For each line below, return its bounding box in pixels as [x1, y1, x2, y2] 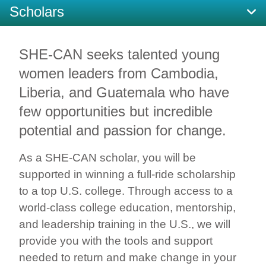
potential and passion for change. [19, 122, 226, 139]
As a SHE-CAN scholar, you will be [19, 151, 196, 164]
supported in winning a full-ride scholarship [19, 168, 236, 181]
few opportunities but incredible [19, 103, 213, 120]
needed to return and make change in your [19, 251, 236, 264]
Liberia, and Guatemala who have [19, 84, 229, 101]
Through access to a [125, 185, 233, 198]
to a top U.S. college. [19, 185, 125, 198]
